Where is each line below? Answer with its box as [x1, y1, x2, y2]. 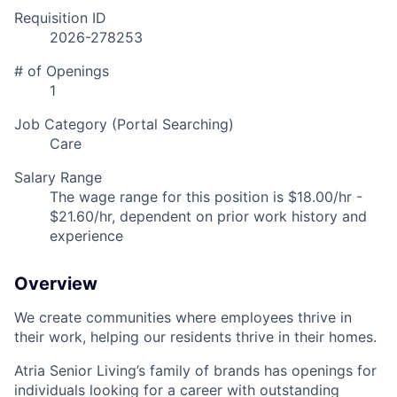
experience [50, 227, 123, 245]
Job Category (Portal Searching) [14, 115, 234, 134]
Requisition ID [14, 9, 106, 27]
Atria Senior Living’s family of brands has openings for [14, 362, 377, 380]
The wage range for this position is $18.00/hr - [50, 188, 362, 206]
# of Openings [14, 62, 109, 81]
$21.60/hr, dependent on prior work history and [50, 207, 367, 226]
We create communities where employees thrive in [14, 308, 352, 327]
